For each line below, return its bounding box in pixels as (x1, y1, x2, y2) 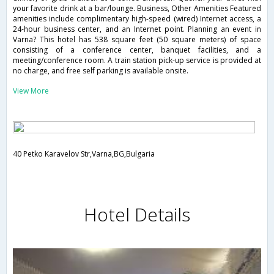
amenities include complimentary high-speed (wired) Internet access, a (13, 13, 261, 24)
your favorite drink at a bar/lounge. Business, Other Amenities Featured (13, 3, 261, 14)
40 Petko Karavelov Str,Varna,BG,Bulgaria (13, 149, 155, 160)
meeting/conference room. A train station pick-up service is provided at (13, 55, 261, 66)
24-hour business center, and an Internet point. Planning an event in (13, 24, 261, 35)
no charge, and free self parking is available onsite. (13, 65, 188, 76)
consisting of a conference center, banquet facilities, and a (13, 45, 261, 56)
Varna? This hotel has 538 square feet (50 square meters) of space (13, 34, 261, 45)
